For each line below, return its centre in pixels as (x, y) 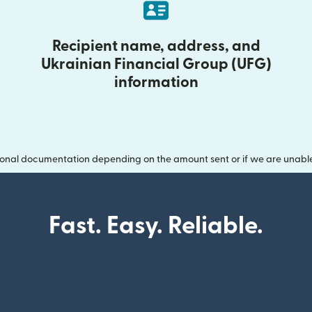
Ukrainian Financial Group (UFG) (156, 64)
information (156, 82)
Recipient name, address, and (156, 46)
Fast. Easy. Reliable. (156, 226)
